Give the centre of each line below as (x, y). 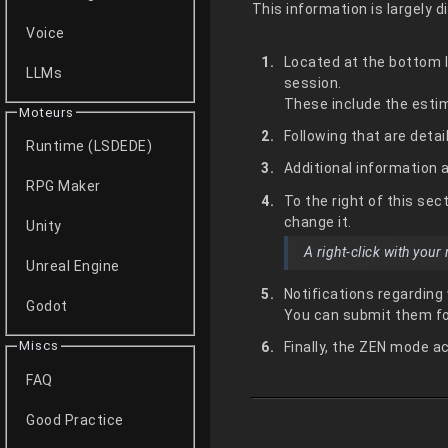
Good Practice (75, 419)
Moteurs (46, 112)
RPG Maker (63, 186)
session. (312, 83)
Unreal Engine (73, 266)
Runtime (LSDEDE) (89, 146)
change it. (317, 221)
